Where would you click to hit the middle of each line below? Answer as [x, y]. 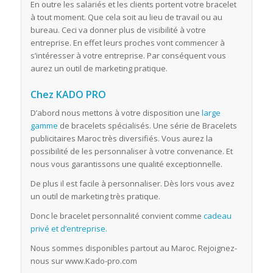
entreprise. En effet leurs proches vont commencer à [127, 43]
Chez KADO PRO [68, 95]
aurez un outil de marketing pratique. [99, 69]
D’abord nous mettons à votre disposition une [116, 113]
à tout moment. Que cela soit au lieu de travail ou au [126, 17]
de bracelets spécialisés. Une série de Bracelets [147, 126]
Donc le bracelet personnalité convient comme [117, 216]
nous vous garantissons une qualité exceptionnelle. [126, 164]
